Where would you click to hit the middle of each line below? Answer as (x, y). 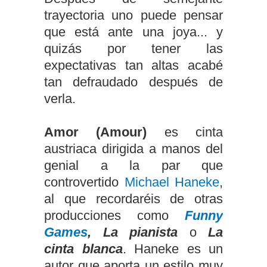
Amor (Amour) (96, 132)
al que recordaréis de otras (133, 199)
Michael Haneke (172, 182)
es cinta (185, 132)
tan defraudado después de (133, 82)
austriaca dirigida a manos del (133, 149)
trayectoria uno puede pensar (133, 15)
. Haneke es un (173, 249)
